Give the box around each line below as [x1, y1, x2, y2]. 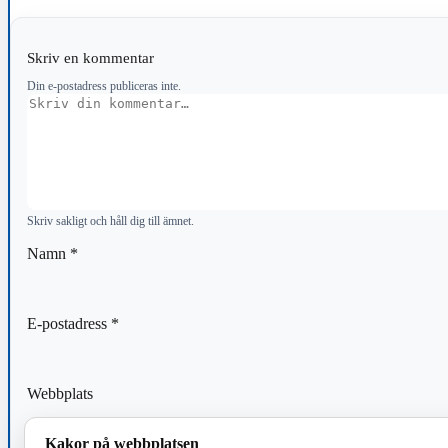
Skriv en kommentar [27, 49, 158, 67]
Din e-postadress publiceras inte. [27, 79, 181, 94]
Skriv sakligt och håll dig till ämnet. [27, 214, 194, 229]
